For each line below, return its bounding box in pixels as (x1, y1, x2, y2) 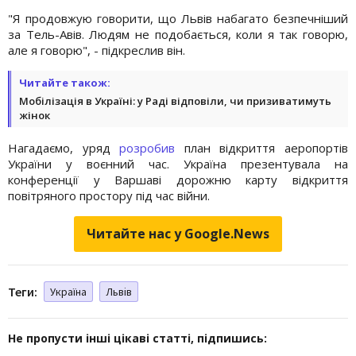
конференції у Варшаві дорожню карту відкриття (8, 171, 348, 188)
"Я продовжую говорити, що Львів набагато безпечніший (8, 10, 348, 26)
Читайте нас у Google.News (87, 224, 269, 242)
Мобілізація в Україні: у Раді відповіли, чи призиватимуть (19, 93, 331, 108)
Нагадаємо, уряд (8, 139, 120, 156)
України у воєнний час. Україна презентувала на (8, 155, 348, 172)
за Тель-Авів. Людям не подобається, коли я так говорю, (8, 25, 348, 42)
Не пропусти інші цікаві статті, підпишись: (8, 330, 267, 346)
